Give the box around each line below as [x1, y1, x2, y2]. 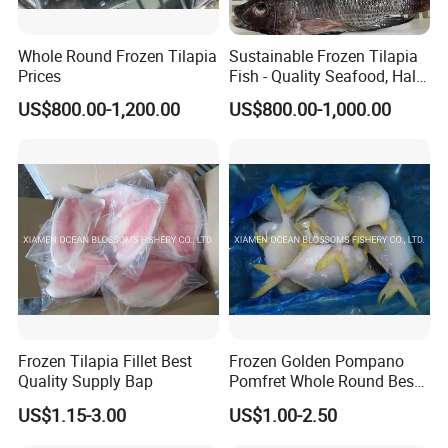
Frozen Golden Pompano [228, 350, 404, 373]
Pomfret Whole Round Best [228, 370, 419, 393]
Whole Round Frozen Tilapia [18, 44, 218, 67]
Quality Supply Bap [18, 370, 154, 393]
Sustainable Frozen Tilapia [228, 44, 418, 67]
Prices [18, 64, 62, 87]
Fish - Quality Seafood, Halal [228, 64, 429, 87]
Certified [228, 84, 287, 107]
